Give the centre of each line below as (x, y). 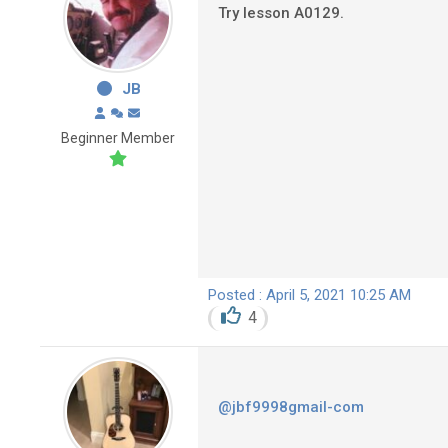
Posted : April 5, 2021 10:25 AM (309, 294)
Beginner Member (118, 137)
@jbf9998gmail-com (291, 407)
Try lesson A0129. (281, 12)
